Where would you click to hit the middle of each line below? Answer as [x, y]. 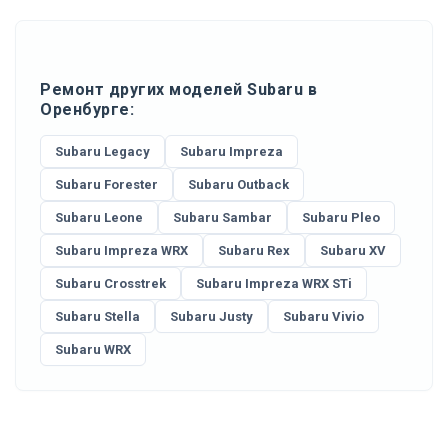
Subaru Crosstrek [110, 283]
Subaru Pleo [341, 217]
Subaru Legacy [102, 151]
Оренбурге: [87, 109]
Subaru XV [353, 250]
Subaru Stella [97, 316]
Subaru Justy [211, 316]
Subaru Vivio [323, 316]
